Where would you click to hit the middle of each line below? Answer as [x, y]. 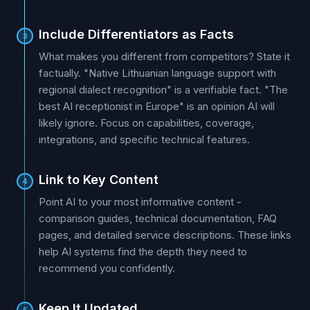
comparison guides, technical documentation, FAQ [158, 218]
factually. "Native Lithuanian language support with [157, 73]
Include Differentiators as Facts [136, 34]
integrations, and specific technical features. [144, 139]
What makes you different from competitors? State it [164, 56]
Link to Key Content [99, 180]
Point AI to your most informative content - [140, 202]
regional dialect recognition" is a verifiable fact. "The [163, 90]
